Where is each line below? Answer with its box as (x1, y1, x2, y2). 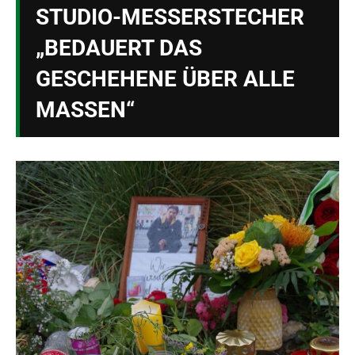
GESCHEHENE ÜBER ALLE (36, 66, 295, 92)
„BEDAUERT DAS (36, 35, 202, 61)
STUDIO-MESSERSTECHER (36, 4, 304, 30)
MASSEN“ (36, 97, 126, 123)
